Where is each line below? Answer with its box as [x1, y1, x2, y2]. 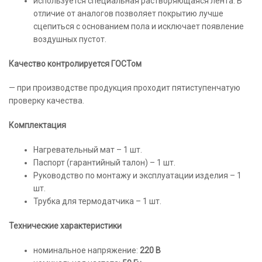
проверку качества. [9, 96, 84, 106]
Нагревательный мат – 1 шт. [33, 145, 142, 155]
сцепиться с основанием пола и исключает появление [33, 21, 244, 31]
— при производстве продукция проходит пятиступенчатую [9, 83, 240, 93]
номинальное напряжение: [33, 245, 140, 255]
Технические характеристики [9, 220, 122, 230]
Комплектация [9, 120, 66, 130]
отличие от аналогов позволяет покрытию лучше [33, 8, 223, 18]
